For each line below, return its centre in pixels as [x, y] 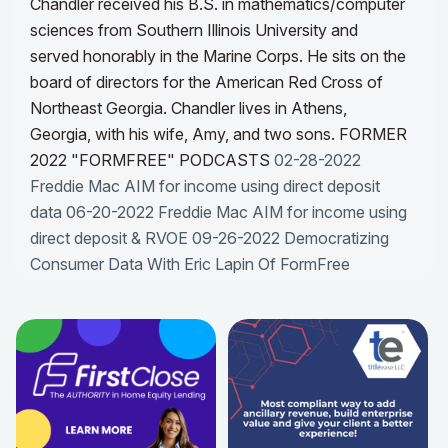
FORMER [373, 134]
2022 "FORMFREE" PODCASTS [150, 160]
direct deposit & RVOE [109, 238]
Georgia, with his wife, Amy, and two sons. [182, 134]
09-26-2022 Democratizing [290, 238]
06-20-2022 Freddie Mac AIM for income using [236, 212]
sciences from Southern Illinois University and [194, 30]
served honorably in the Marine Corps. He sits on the [218, 56]
